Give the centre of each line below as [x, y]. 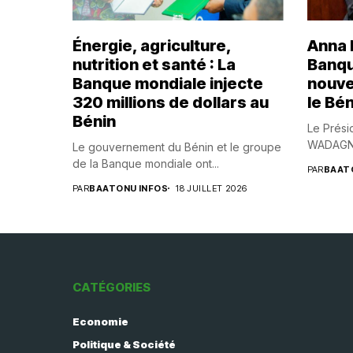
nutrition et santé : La [154, 64]
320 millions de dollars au [171, 102]
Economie [100, 321]
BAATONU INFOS [129, 188]
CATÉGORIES [111, 287]
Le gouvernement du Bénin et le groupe [177, 147]
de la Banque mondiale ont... [146, 163]
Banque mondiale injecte [168, 83]
